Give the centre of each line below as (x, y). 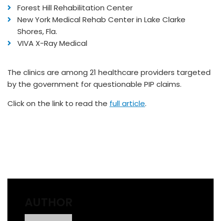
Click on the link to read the (58, 103)
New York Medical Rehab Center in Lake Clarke (101, 19)
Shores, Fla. (37, 31)
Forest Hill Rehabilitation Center (75, 8)
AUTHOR (49, 202)
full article (127, 103)
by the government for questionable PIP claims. (94, 84)
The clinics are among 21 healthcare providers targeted (109, 72)
